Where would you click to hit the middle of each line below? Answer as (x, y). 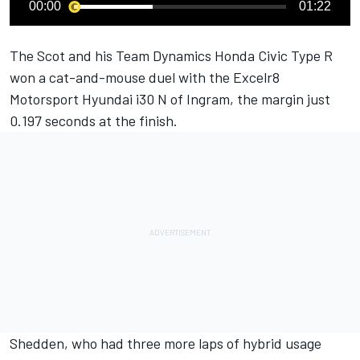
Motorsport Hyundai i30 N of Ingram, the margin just (170, 99)
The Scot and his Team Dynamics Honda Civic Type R (171, 55)
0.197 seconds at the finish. (94, 121)
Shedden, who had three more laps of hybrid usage (166, 343)
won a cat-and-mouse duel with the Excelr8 (145, 77)
